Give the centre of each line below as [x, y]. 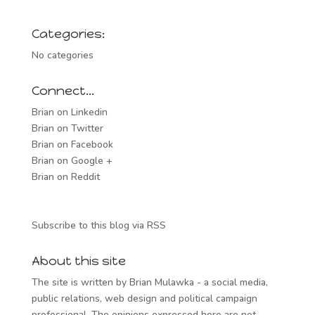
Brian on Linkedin [69, 112]
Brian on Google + [72, 161]
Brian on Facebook [72, 145]
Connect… [63, 91]
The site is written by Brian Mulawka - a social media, [149, 283]
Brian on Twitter [67, 129]
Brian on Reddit [65, 177]
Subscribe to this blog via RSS [98, 226]
